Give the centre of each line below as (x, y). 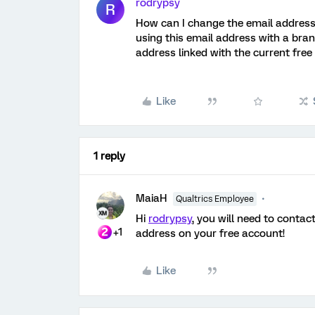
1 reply (109, 156)
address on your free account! (210, 233)
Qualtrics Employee (215, 199)
